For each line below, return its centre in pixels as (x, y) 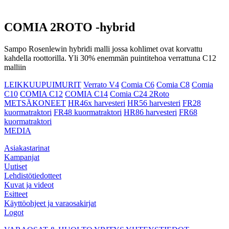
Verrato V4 (101, 84)
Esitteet (16, 194)
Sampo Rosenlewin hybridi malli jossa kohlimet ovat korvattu (103, 49)
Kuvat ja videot (29, 185)
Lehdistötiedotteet (33, 175)
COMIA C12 (41, 94)
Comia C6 (138, 84)
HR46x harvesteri (97, 103)
